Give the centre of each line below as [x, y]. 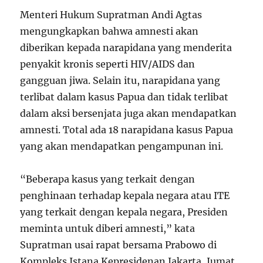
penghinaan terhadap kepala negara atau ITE [125, 196]
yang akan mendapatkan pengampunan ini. [122, 146]
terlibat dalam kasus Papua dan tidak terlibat [124, 97]
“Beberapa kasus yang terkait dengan [108, 179]
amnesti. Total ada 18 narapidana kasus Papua [127, 130]
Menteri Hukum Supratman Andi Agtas [111, 15]
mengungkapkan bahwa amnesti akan [109, 31]
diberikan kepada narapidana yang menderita [126, 48]
